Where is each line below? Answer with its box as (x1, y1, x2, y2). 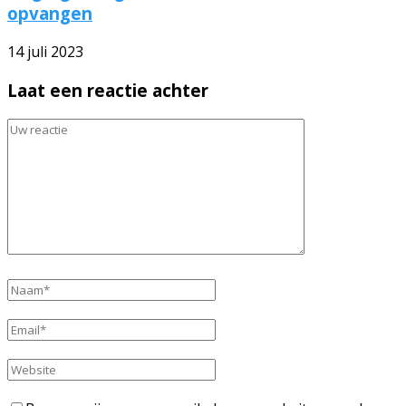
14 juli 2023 (7, 42, 83, 63)
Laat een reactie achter (7, 78, 208, 101)
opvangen (7, 2, 92, 25)
